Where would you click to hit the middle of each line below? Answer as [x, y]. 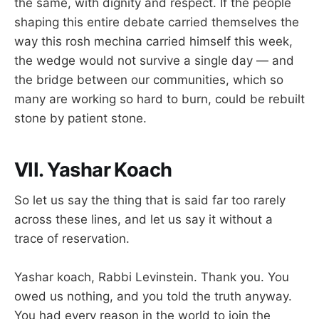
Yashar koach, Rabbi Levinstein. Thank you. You [152, 277]
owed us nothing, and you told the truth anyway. [153, 297]
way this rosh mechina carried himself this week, [153, 41]
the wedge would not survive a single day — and [154, 60]
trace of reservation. [72, 239]
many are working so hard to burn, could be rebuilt [159, 99]
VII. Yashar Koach [93, 170]
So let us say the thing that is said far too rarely [150, 200]
